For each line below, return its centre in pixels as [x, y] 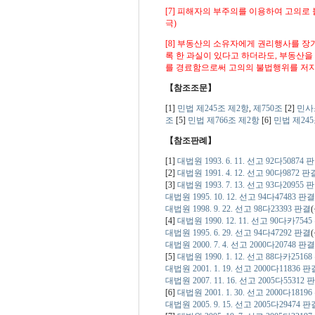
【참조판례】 [190, 140]
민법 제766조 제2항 [223, 120]
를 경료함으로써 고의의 [210, 67]
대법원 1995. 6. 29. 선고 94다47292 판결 [238, 232]
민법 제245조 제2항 [213, 108]
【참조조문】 [190, 88]
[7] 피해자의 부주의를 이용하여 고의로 [238, 11]
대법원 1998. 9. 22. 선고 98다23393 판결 [238, 208]
